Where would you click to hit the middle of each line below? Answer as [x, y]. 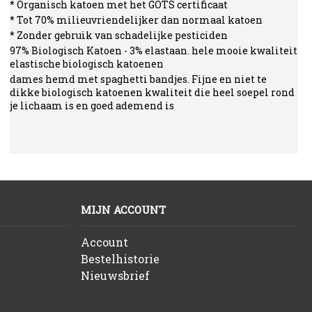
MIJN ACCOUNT [123, 210]
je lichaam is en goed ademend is [92, 106]
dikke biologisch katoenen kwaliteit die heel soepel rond [153, 92]
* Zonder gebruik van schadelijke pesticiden [119, 35]
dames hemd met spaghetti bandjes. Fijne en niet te [139, 79]
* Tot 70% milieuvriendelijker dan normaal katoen [136, 20]
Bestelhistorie [120, 259]
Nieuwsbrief [115, 276]
